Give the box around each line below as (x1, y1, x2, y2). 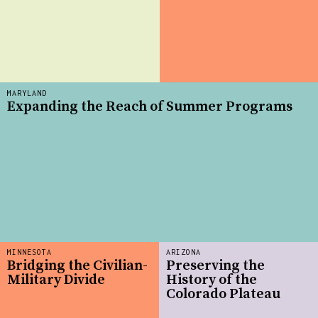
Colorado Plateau (166, 285, 280, 304)
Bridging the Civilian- (7, 257, 148, 275)
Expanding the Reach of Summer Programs (7, 98, 292, 116)
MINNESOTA (7, 247, 52, 256)
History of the (166, 271, 257, 290)
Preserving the (166, 257, 265, 275)
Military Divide (7, 271, 105, 290)
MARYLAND (7, 88, 47, 97)
